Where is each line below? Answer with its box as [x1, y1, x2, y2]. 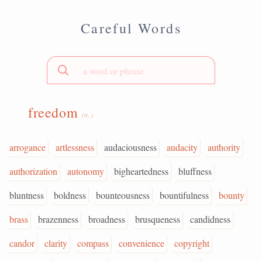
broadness [88, 213, 125, 225]
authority [208, 141, 240, 153]
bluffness [178, 165, 212, 177]
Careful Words [80, 19, 182, 37]
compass [77, 237, 109, 249]
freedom [28, 103, 82, 122]
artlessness [56, 141, 94, 153]
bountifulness [160, 189, 209, 201]
